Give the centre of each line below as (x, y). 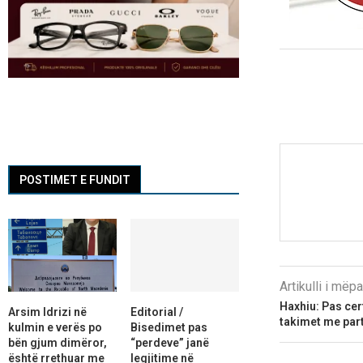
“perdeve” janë (169, 342)
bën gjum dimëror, (58, 342)
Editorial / (156, 312)
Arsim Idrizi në (47, 312)
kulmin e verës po (55, 327)
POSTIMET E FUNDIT (75, 180)
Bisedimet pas (169, 327)
